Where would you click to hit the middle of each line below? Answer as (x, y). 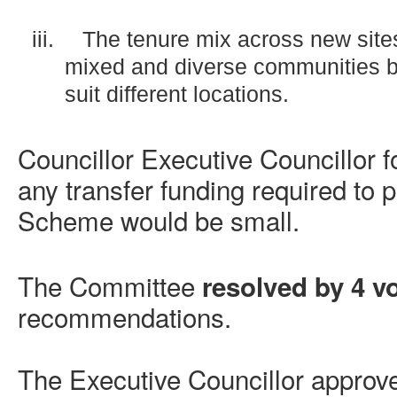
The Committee (110, 286)
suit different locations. (176, 95)
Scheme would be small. (159, 219)
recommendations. (125, 317)
